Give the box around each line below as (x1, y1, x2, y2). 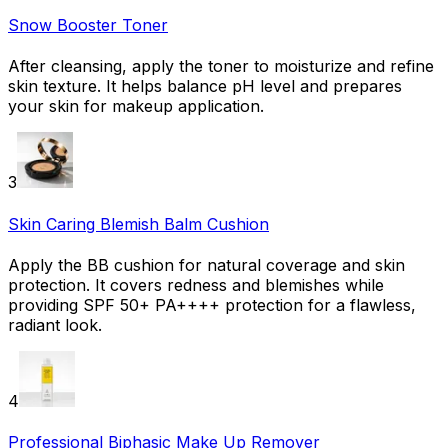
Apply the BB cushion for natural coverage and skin (8, 254, 405, 275)
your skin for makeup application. (8, 96, 264, 117)
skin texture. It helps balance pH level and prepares (8, 76, 402, 97)
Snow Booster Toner (8, 14, 168, 35)
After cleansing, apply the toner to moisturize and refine (8, 56, 434, 77)
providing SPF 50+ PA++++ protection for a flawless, (8, 294, 416, 315)
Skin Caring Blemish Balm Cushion (8, 213, 269, 234)
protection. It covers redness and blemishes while (8, 274, 384, 295)
